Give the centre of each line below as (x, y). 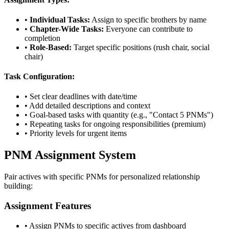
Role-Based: (51, 47)
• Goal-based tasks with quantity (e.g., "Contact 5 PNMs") (119, 115)
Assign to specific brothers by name (149, 19)
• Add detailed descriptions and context (87, 106)
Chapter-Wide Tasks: (67, 29)
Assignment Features (48, 205)
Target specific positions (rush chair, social (142, 47)
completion (42, 38)
